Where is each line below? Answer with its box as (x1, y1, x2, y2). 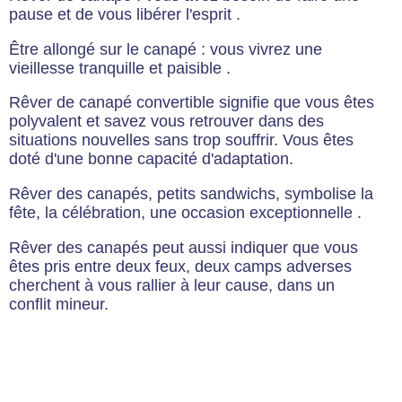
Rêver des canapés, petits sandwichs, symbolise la (9, 184, 373, 203)
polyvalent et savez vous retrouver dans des (9, 112, 324, 131)
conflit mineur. (9, 294, 109, 313)
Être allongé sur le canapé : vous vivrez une (9, 39, 322, 58)
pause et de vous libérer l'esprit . (9, 5, 240, 24)
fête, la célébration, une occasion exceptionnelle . (9, 203, 362, 222)
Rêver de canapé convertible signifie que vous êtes (9, 93, 374, 112)
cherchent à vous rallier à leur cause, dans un (9, 275, 335, 294)
